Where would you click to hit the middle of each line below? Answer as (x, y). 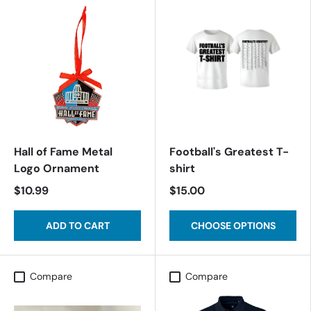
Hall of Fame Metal (63, 152)
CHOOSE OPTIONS (233, 226)
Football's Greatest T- (229, 152)
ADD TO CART (77, 226)
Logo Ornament (57, 168)
